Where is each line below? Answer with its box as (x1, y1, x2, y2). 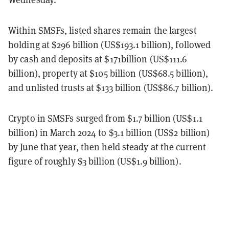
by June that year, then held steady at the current (8, 141, 207, 153)
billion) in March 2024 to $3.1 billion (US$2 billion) (8, 126, 210, 139)
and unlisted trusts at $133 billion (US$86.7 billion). (8, 81, 214, 94)
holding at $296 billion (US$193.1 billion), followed (8, 38, 211, 51)
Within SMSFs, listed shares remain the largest (8, 24, 197, 36)
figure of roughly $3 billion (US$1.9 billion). (8, 155, 181, 167)
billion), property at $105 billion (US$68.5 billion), (8, 67, 209, 79)
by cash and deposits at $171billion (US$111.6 (8, 53, 187, 65)
